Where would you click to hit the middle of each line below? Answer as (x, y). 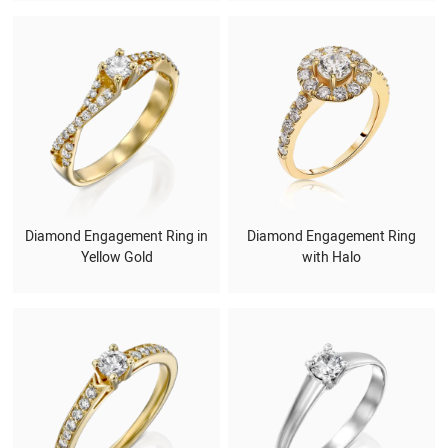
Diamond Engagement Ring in (117, 237)
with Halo (331, 258)
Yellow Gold (116, 258)
